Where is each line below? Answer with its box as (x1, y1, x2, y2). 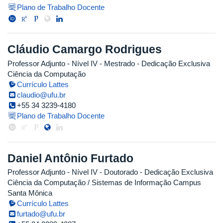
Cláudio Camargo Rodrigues (7, 43, 162, 56)
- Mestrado (98, 59, 135, 68)
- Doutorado (98, 168, 138, 177)
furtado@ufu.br (17, 210, 66, 219)
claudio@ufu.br (17, 90, 66, 99)
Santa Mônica (7, 189, 52, 198)
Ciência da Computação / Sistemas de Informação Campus (7, 178, 201, 187)
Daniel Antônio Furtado (7, 151, 133, 165)
